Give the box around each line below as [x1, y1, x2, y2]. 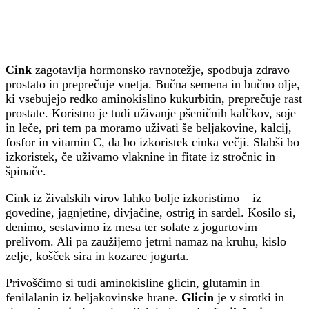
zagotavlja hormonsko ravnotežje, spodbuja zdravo [32, 63, 290, 77]
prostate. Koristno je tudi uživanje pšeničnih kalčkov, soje [6, 106, 296, 121]
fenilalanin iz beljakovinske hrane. [6, 290, 181, 305]
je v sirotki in [214, 290, 284, 305]
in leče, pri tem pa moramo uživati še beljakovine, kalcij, [6, 121, 292, 135]
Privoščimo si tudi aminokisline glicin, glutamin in [6, 276, 260, 290]
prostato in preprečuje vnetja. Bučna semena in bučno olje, [6, 77, 300, 92]
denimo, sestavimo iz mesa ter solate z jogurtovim [6, 220, 257, 235]
